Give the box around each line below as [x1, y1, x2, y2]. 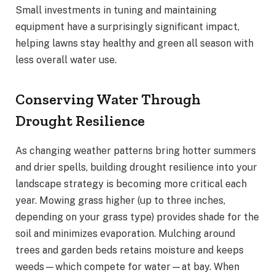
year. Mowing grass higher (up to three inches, [15, 194, 225, 206]
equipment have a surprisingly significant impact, [15, 21, 239, 33]
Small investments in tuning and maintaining [15, 4, 217, 17]
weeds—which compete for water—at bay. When [15, 260, 239, 273]
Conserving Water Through [15, 90, 201, 108]
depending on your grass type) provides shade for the [15, 211, 259, 223]
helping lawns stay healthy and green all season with [15, 37, 254, 50]
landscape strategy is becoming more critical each [15, 177, 247, 190]
